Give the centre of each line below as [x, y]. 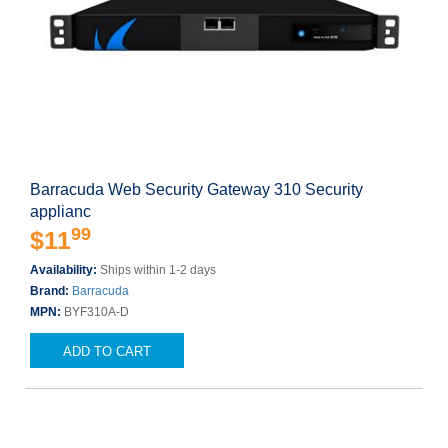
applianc [60, 211]
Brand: [51, 291]
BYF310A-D [96, 312]
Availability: [65, 270]
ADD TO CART [107, 351]
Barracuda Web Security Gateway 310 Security [196, 189]
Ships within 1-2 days [158, 270]
